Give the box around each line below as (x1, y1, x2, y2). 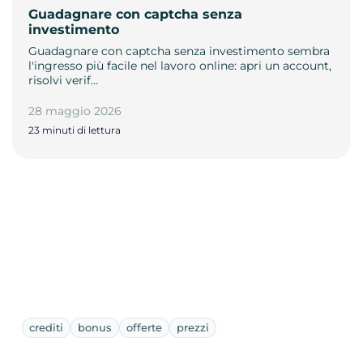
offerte (126, 320, 162, 334)
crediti (29, 320, 63, 334)
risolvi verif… (28, 72, 98, 88)
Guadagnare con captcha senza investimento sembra (28, 43, 330, 58)
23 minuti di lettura (28, 123, 121, 136)
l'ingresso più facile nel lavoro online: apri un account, (28, 58, 331, 73)
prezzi (177, 320, 209, 334)
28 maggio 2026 (28, 103, 122, 118)
